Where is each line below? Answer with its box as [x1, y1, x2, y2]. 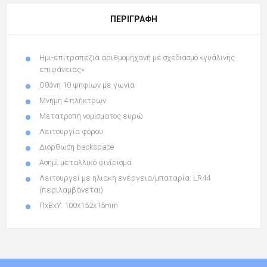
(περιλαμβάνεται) [39, 185, 103, 194]
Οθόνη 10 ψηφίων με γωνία [39, 80, 135, 89]
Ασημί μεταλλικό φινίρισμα [39, 157, 132, 167]
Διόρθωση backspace [39, 142, 114, 151]
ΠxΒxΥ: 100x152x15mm [39, 200, 118, 210]
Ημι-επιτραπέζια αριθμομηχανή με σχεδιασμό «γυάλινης [39, 52, 235, 62]
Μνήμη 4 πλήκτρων [39, 95, 106, 105]
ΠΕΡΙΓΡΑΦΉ [110, 14, 157, 24]
